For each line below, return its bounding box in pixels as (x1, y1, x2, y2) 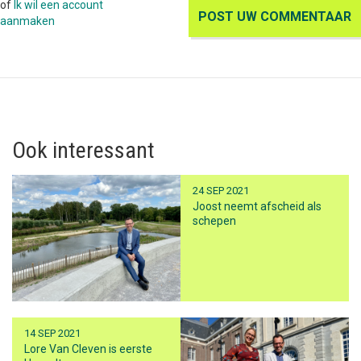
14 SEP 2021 (24, 327, 81, 340)
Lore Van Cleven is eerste (24, 342, 152, 356)
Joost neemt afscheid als (193, 200, 322, 214)
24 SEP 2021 (193, 185, 249, 197)
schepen (193, 214, 236, 228)
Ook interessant (12, 137, 155, 164)
